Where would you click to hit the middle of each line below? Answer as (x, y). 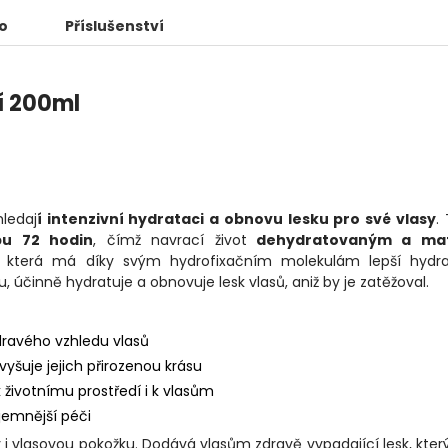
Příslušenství (114, 26)
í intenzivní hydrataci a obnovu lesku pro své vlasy (236, 219)
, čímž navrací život (170, 240)
